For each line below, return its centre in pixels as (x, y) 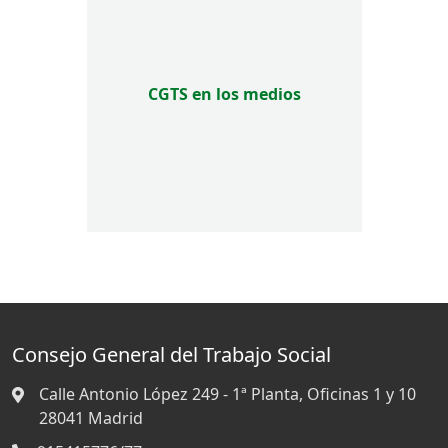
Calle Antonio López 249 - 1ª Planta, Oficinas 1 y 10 (227, 394)
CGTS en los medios (224, 94)
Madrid (115, 418)
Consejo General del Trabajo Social (171, 354)
